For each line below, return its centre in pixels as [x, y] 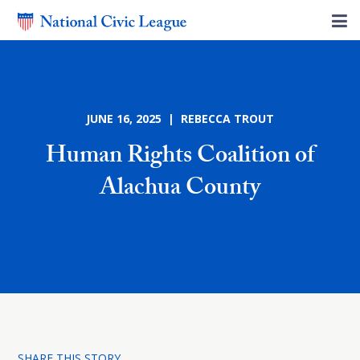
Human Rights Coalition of [180, 158]
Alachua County [180, 190]
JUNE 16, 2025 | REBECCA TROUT [180, 119]
